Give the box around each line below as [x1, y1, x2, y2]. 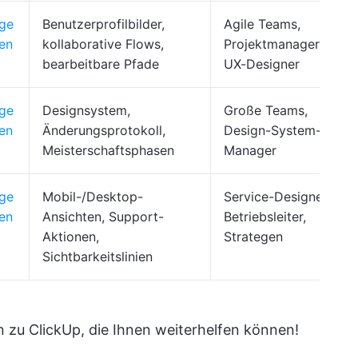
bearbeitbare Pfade [42, 56, 159, 72]
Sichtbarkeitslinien [42, 249, 153, 265]
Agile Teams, [224, 16, 300, 32]
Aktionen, [42, 229, 99, 245]
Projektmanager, [224, 36, 322, 52]
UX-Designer [224, 56, 300, 72]
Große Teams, [224, 102, 308, 118]
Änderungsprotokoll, [42, 122, 165, 138]
